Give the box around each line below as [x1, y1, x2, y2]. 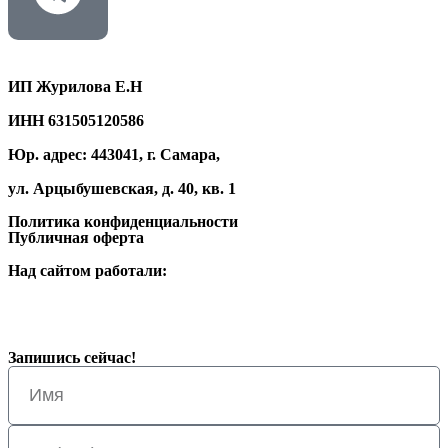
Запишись [8, 349, 80, 366]
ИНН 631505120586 [8, 112, 144, 129]
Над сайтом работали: [8, 262, 167, 279]
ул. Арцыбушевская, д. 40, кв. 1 [8, 180, 236, 197]
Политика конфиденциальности [8, 213, 238, 230]
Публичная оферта [8, 229, 144, 246]
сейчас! [80, 349, 136, 366]
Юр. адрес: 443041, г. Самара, [8, 146, 220, 163]
